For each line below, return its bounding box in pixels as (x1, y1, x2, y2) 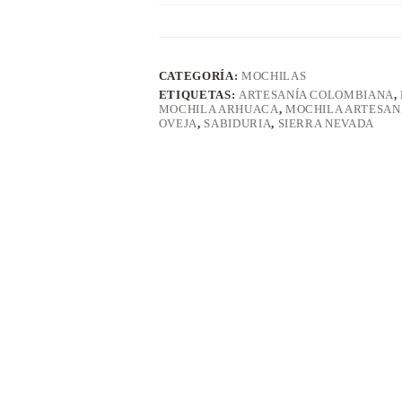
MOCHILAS (240, 69, 307, 83)
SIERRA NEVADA (277, 117, 374, 130)
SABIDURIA (204, 117, 272, 130)
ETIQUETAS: (158, 88, 239, 101)
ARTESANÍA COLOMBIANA (238, 88, 394, 101)
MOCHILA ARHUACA (158, 102, 279, 116)
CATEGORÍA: (158, 69, 241, 83)
